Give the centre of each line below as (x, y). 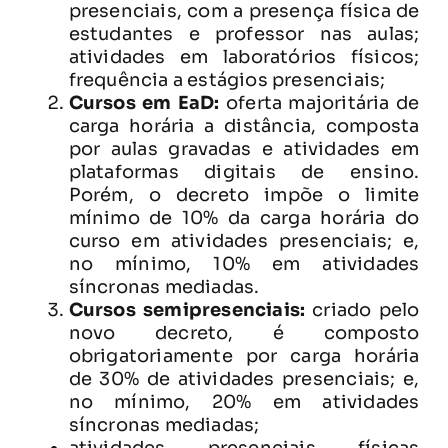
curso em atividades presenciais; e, (244, 240)
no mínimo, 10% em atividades (244, 263)
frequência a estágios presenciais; (227, 79)
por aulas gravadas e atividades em (244, 148)
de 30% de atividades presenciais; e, (244, 378)
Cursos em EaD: (144, 102)
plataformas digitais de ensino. (244, 171)
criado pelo (362, 309)
